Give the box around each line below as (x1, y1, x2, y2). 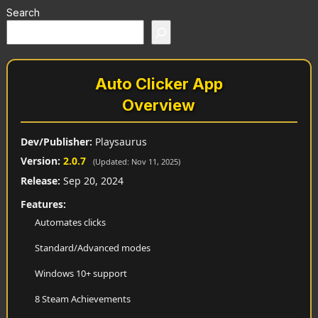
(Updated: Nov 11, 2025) (92, 156, 180, 168)
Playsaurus (92, 135, 147, 149)
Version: (20, 154, 60, 168)
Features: (20, 197, 66, 212)
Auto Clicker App (94, 75, 223, 94)
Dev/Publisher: (20, 135, 92, 149)
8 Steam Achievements (34, 292, 131, 306)
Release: (20, 174, 60, 188)
